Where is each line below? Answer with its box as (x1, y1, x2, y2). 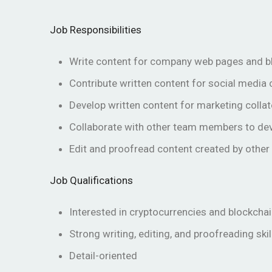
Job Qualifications (50, 174, 133, 187)
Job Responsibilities (50, 24, 141, 36)
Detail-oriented (69, 250, 137, 262)
